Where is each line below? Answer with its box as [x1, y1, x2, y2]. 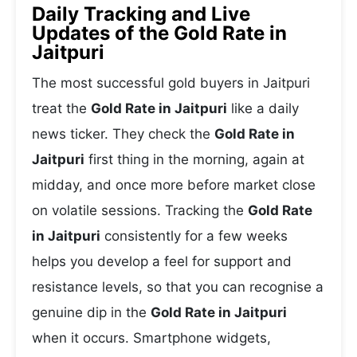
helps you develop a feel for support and [32, 253, 292, 269]
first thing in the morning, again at [84, 151, 304, 167]
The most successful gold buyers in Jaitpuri [32, 75, 310, 91]
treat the [32, 100, 91, 116]
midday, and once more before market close [32, 177, 316, 193]
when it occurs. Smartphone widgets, [32, 330, 271, 346]
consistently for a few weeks [100, 228, 288, 244]
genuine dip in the [32, 304, 151, 320]
